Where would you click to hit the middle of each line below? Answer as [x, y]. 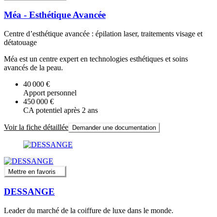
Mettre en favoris [32, 172]
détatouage [20, 42]
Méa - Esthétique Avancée [55, 15]
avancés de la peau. [33, 67]
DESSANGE [29, 191]
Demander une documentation [114, 127]
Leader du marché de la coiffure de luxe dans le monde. [89, 210]
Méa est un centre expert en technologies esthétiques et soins [96, 59]
